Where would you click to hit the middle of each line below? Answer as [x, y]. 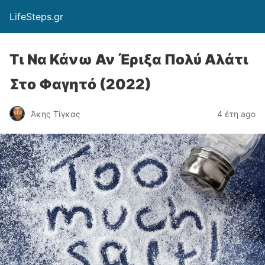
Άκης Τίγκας [56, 114]
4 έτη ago [236, 114]
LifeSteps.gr [36, 17]
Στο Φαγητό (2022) [80, 84]
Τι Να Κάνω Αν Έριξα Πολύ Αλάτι [129, 59]
